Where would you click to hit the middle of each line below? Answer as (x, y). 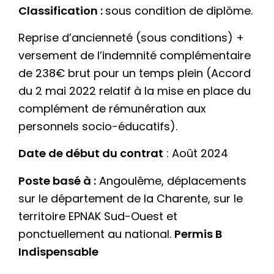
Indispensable (58, 251)
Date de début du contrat (91, 154)
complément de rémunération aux (112, 108)
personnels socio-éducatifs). (98, 126)
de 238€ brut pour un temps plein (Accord (135, 73)
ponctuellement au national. (96, 234)
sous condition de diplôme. (179, 10)
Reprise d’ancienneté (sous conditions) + (131, 37)
